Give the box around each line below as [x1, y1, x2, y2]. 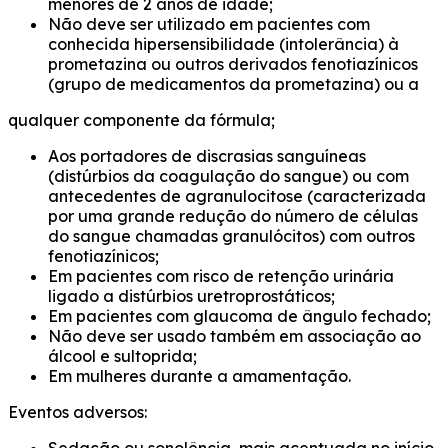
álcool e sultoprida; [48, 346, 197, 367]
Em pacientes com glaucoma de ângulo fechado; [48, 306, 431, 327]
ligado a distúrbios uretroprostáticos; [48, 286, 335, 307]
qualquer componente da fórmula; [8, 110, 275, 131]
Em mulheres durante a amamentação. [48, 366, 351, 387]
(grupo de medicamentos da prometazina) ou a [48, 74, 419, 95]
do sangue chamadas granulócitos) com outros [48, 226, 415, 247]
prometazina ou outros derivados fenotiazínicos [48, 54, 418, 75]
